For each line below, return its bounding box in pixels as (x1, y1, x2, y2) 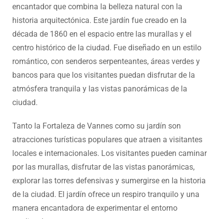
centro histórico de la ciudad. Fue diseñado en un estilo (12, 43, 201, 52)
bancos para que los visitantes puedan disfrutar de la (12, 70, 195, 80)
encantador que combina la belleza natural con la (12, 1, 182, 11)
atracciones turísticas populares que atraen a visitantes (12, 134, 202, 144)
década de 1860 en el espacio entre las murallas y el (12, 29, 192, 39)
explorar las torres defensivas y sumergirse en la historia (12, 175, 206, 185)
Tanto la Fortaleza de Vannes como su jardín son (12, 121, 181, 131)
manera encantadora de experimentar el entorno (12, 203, 177, 213)
